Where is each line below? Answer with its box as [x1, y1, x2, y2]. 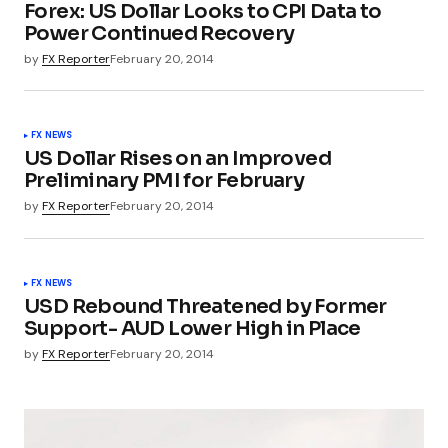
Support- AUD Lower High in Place [24, 315, 361, 341]
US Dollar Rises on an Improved [24, 146, 331, 172]
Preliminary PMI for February [24, 168, 305, 194]
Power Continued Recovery [24, 21, 295, 47]
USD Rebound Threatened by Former [24, 293, 387, 319]
